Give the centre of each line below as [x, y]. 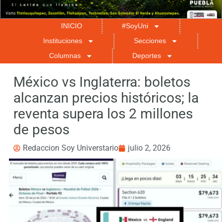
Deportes [147, 56]
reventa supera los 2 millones [103, 114]
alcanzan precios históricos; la [106, 98]
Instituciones [63, 41]
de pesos [41, 130]
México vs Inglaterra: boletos [102, 82]
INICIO [72, 26]
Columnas [65, 56]
